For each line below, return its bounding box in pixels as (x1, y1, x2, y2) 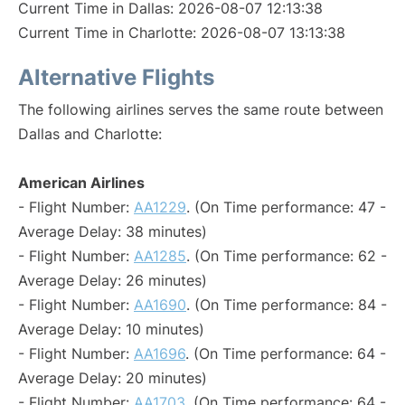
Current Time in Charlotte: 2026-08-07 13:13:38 (18, 24, 345, 42)
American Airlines (18, 174, 145, 192)
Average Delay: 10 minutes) (18, 320, 204, 338)
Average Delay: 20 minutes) (18, 369, 207, 387)
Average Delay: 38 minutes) (18, 222, 207, 240)
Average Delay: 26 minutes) (18, 271, 207, 289)
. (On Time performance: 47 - (186, 198, 386, 216)
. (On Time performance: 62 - (186, 247, 387, 265)
